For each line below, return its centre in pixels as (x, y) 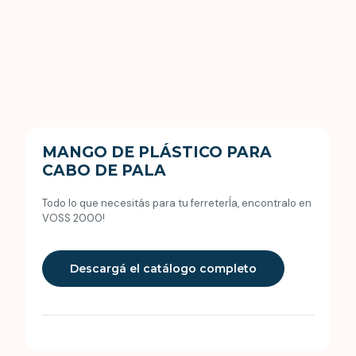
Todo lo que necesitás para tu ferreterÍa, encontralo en (177, 203)
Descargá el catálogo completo (163, 268)
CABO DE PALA (104, 170)
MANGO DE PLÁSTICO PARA (157, 152)
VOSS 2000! (74, 218)
